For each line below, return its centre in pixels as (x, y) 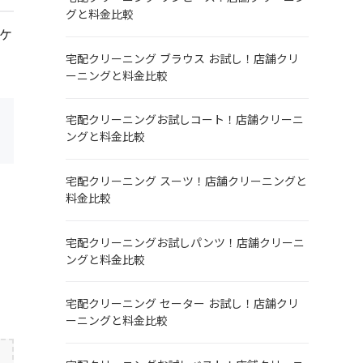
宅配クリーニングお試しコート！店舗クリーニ (184, 120)
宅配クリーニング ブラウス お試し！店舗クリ (182, 59)
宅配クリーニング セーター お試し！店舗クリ (182, 304)
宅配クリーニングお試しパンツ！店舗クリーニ (185, 243)
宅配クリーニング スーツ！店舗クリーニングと (186, 181)
